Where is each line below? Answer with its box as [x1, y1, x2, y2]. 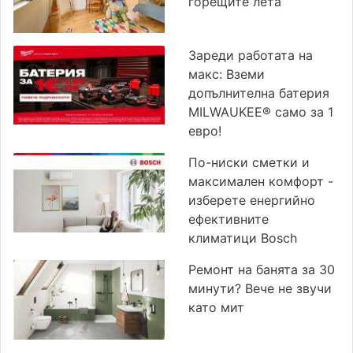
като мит [188, 299, 244, 316]
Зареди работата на [188, 47, 313, 64]
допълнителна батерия [188, 85, 329, 102]
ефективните [188, 211, 269, 228]
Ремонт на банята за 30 [188, 262, 335, 278]
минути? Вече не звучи [188, 281, 332, 297]
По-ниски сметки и [188, 154, 310, 171]
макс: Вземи [188, 66, 265, 83]
